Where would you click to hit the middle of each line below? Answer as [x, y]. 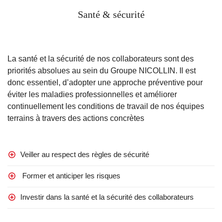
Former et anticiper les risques [68, 175]
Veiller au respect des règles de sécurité [83, 154]
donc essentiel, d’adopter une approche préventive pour [105, 82]
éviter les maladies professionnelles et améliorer [92, 94]
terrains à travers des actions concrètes [76, 118]
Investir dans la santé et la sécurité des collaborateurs [105, 197]
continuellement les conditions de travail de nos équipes [106, 106]
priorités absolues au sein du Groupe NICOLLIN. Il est [102, 70]
